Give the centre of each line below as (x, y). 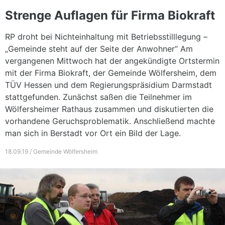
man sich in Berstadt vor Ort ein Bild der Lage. (93, 133)
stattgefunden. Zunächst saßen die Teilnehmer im (98, 97)
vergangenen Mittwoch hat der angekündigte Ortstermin (112, 61)
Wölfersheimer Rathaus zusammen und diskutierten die (109, 109)
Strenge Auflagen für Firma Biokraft (110, 15)
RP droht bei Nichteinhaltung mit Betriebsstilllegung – (106, 37)
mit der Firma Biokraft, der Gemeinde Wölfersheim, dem (111, 73)
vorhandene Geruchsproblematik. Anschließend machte (110, 121)
